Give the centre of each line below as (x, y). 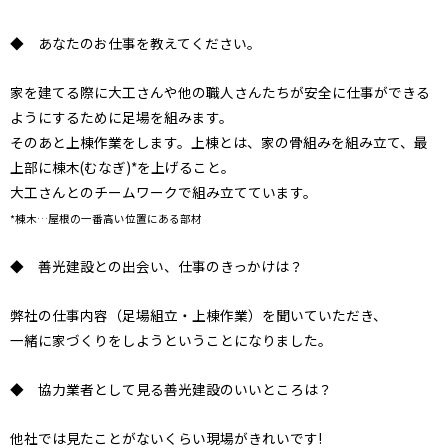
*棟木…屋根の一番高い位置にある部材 (106, 219)
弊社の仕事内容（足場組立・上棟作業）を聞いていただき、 (198, 315)
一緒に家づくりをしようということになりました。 (171, 340)
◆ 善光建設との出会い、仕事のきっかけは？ (156, 266)
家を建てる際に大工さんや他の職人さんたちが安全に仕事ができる (220, 92)
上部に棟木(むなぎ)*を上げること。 (122, 167)
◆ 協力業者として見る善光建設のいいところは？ (171, 389)
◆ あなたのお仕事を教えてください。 (135, 43)
